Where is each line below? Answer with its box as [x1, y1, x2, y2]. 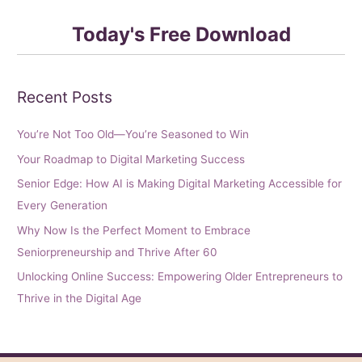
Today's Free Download [71, 22, 291, 46]
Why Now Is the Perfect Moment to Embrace [17, 223, 251, 237]
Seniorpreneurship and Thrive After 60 [17, 245, 218, 259]
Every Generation [17, 199, 108, 213]
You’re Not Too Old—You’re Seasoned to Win [17, 128, 250, 141]
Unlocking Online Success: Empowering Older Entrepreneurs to [17, 270, 343, 284]
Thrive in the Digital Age [17, 292, 142, 305]
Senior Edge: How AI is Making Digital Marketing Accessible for [17, 177, 343, 191]
